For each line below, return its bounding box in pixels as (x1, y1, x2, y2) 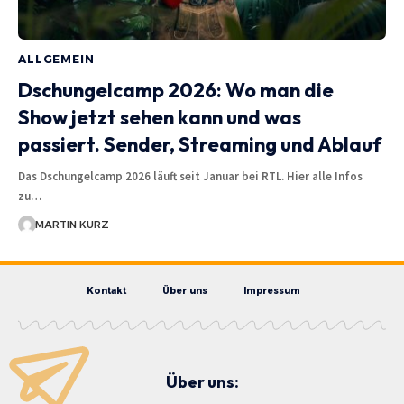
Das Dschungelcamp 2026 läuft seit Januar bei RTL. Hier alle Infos (18, 168, 363, 184)
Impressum (243, 284, 300, 297)
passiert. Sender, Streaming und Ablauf (18, 131, 381, 157)
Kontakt (86, 284, 126, 297)
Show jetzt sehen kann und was (18, 104, 301, 130)
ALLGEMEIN (18, 51, 95, 66)
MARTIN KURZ (34, 217, 109, 231)
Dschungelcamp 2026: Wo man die (18, 77, 334, 103)
